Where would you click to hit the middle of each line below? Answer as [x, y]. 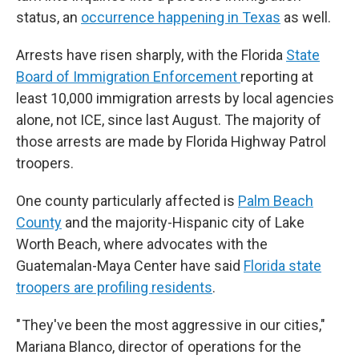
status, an [48, 17]
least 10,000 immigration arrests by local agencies [175, 98]
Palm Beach [276, 201]
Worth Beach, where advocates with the [142, 244]
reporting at [277, 77]
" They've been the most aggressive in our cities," [171, 325]
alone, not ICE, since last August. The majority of [169, 120]
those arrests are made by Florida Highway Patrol [171, 141]
